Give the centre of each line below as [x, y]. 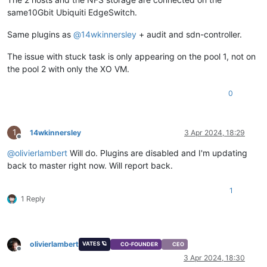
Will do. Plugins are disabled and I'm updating [157, 153]
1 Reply [33, 198]
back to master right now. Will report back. [90, 165]
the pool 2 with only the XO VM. [68, 69]
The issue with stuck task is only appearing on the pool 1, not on [131, 56]
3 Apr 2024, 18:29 [215, 132]
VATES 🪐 [94, 243]
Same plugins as [40, 34]
